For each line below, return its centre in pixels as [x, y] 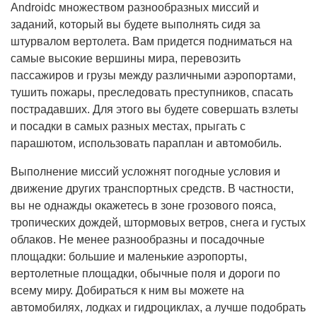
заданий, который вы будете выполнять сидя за [136, 25]
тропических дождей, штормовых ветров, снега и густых [158, 223]
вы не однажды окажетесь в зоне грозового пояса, [143, 206]
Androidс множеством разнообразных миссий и [135, 8]
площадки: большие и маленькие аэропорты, [129, 257]
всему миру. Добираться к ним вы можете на [127, 291]
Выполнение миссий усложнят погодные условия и [145, 172]
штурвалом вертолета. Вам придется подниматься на [151, 42]
